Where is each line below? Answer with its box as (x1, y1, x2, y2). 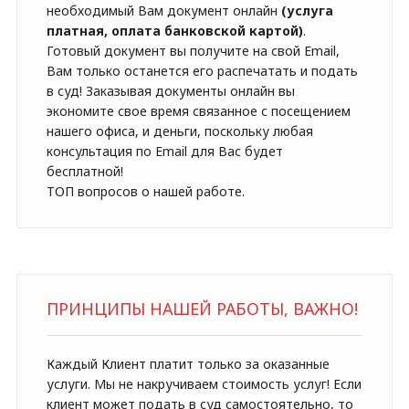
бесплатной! (46, 163, 123, 180)
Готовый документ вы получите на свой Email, (46, 42, 340, 59)
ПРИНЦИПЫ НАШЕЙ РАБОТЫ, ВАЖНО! (46, 298, 358, 320)
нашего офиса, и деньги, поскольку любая (46, 122, 313, 140)
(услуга (280, 2, 333, 19)
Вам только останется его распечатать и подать (46, 62, 358, 79)
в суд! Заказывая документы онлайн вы (46, 82, 295, 100)
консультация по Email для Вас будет (46, 142, 283, 160)
